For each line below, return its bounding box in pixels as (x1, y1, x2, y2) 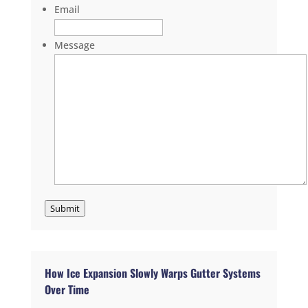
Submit (49, 202, 80, 215)
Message (54, 38, 95, 52)
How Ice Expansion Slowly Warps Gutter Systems (44, 265, 261, 282)
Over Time (44, 281, 89, 298)
